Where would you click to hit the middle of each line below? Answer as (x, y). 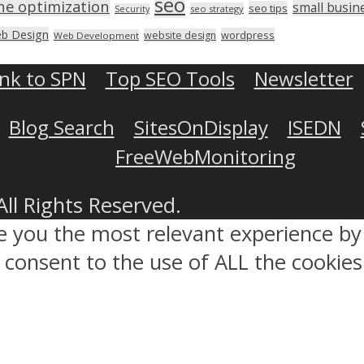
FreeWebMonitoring (206, 156)
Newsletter (303, 78)
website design (180, 35)
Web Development (96, 35)
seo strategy (217, 8)
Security (132, 9)
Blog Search (61, 127)
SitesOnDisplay (201, 127)
